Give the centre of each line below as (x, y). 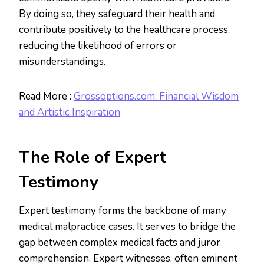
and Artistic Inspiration (70, 113)
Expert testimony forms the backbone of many (123, 211)
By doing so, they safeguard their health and (117, 14)
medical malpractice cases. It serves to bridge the (127, 227)
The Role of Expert (93, 158)
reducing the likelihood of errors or (98, 46)
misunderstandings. (62, 62)
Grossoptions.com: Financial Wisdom (156, 97)
